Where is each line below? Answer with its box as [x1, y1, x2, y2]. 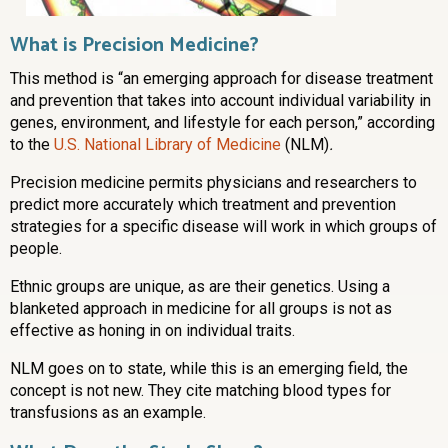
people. [10, 239, 62, 259]
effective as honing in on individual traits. [10, 321, 295, 341]
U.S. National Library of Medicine [54, 135, 281, 155]
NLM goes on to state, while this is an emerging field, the [10, 359, 408, 379]
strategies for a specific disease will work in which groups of [10, 217, 437, 237]
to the [10, 135, 54, 155]
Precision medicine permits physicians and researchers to [10, 173, 417, 193]
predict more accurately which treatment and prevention [10, 195, 396, 215]
